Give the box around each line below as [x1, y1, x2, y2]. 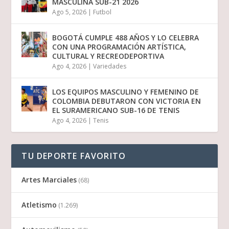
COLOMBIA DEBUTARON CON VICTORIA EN [52, 96, 201, 106]
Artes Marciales [21, 175, 77, 185]
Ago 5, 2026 [52, 8, 87, 17]
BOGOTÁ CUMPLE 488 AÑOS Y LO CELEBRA [52, 33, 199, 43]
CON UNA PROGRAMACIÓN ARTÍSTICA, [52, 42, 187, 52]
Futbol [93, 8, 112, 17]
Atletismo [21, 200, 57, 210]
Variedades [93, 62, 127, 71]
